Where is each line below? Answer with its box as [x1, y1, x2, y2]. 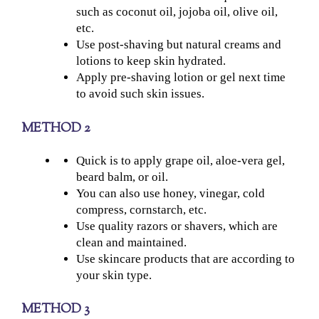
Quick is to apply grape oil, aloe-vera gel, [75, 153, 285, 167]
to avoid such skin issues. [75, 87, 204, 101]
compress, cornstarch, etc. [75, 202, 206, 216]
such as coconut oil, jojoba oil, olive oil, [75, 5, 278, 19]
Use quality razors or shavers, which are [75, 219, 278, 233]
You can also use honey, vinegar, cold [75, 186, 265, 200]
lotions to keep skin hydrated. [75, 54, 226, 68]
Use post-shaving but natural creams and [75, 38, 281, 52]
